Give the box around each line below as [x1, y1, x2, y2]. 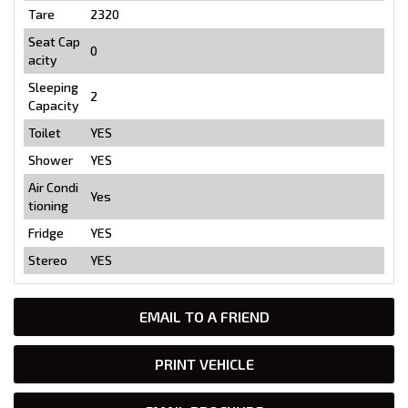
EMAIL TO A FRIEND [138, 307, 270, 325]
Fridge [28, 224, 64, 240]
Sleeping [28, 78, 78, 95]
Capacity [28, 97, 79, 113]
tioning [28, 197, 68, 213]
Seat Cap [28, 33, 80, 49]
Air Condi [28, 178, 78, 195]
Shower [28, 151, 73, 168]
